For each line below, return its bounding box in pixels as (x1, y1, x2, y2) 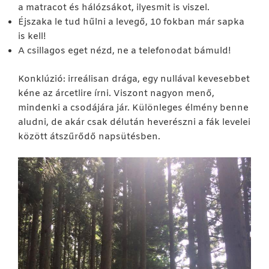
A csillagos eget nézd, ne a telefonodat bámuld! (18, 45, 231, 58)
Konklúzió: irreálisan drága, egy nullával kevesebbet (18, 73, 250, 85)
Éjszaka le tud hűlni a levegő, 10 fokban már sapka (18, 16, 244, 29)
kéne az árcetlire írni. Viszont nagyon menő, (18, 87, 214, 100)
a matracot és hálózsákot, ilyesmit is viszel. (18, 2, 210, 14)
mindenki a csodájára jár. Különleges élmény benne (18, 101, 249, 114)
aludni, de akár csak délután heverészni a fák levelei (18, 116, 250, 128)
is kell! (18, 31, 46, 43)
